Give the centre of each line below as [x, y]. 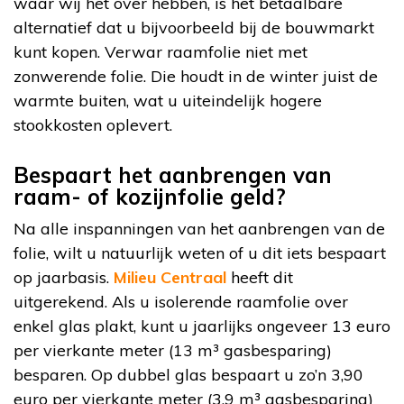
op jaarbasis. [64, 277]
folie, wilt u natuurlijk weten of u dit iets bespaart [200, 252]
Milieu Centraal [170, 277]
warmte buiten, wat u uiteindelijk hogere [168, 100]
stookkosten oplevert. [93, 124]
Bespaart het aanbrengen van [173, 174]
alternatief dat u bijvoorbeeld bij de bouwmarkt [194, 27]
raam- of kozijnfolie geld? [150, 196]
